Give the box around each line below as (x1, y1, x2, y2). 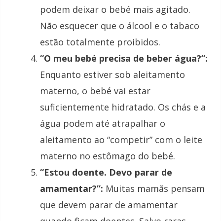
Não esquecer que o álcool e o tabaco (40, 20, 199, 32)
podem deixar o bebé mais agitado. (40, 3, 190, 16)
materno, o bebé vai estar (40, 85, 150, 97)
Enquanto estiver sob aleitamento (40, 69, 185, 81)
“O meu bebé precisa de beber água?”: (40, 52, 208, 65)
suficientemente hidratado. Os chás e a (40, 101, 206, 113)
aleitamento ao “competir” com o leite (40, 134, 202, 146)
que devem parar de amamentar (40, 199, 178, 211)
